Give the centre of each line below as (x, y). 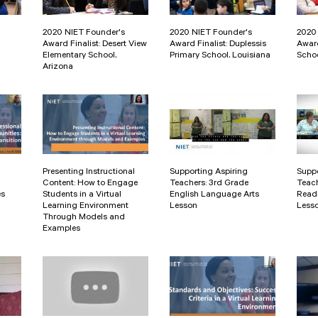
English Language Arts (214, 195)
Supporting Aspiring (209, 172)
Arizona (58, 67)
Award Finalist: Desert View (95, 44)
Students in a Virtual (82, 195)
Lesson (183, 206)
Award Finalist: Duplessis (218, 44)
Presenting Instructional (89, 172)
